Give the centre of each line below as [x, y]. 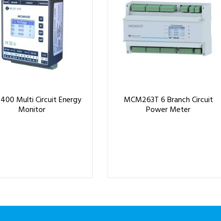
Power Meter [168, 110]
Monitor [32, 110]
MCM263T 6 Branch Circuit [168, 100]
